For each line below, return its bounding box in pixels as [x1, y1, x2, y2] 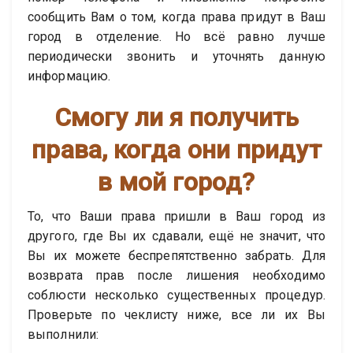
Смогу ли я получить [54, 102, 299, 133]
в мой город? [98, 167, 255, 198]
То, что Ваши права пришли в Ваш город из [28, 209, 325, 225]
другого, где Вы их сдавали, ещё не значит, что [28, 229, 325, 244]
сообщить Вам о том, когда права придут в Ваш [28, 9, 325, 25]
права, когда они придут [32, 135, 321, 165]
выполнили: [28, 327, 98, 343]
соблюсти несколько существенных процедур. [28, 288, 325, 303]
